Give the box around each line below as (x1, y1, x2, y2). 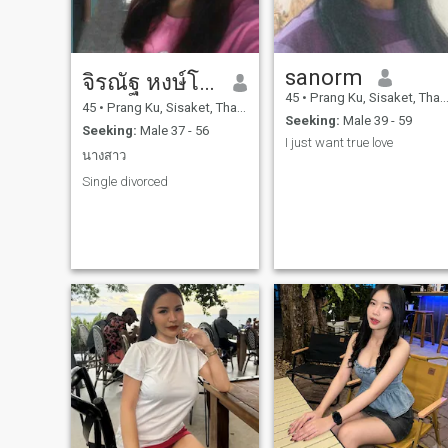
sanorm (284, 64, 363, 91)
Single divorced (81, 173, 168, 189)
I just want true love (284, 135, 393, 151)
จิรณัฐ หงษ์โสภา (198, 69, 215, 96)
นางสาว (81, 148, 126, 164)
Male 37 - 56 (136, 122, 209, 138)
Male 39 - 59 (339, 112, 412, 128)
